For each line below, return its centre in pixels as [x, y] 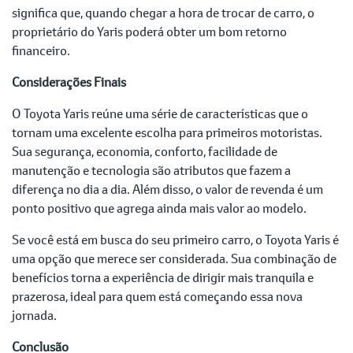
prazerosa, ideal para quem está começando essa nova [157, 296]
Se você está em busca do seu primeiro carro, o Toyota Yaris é [175, 240]
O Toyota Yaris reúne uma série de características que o [160, 113]
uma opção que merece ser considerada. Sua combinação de [174, 258]
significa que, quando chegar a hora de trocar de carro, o [163, 13]
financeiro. [41, 50]
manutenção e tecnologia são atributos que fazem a [151, 170]
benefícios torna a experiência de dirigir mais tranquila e [163, 277]
